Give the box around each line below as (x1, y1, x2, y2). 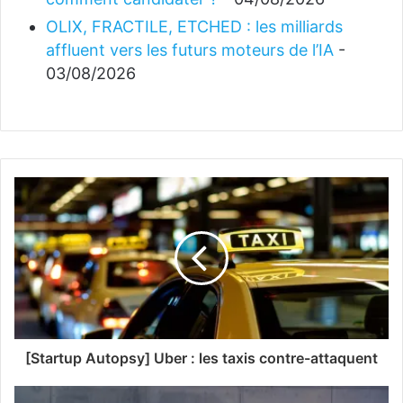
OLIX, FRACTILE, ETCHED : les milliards (46, 17, 343, 37)
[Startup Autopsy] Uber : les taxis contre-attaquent (25, 349, 378, 368)
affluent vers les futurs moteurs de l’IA (46, 40, 334, 60)
